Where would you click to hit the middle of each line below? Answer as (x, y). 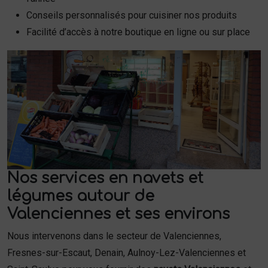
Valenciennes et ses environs (118, 214)
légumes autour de (81, 196)
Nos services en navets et (105, 178)
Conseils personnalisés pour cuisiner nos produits (132, 15)
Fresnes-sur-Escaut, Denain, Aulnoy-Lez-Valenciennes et (127, 252)
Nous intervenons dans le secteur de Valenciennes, (114, 236)
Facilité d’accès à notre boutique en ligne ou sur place (138, 32)
